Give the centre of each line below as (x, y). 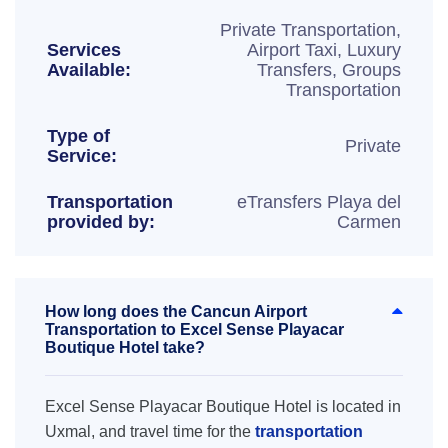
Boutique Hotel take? (125, 347)
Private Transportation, (310, 30)
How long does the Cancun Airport (176, 311)
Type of (78, 136)
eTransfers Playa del (319, 202)
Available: (89, 70)
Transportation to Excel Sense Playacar (194, 329)
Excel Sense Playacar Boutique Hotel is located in (223, 406)
